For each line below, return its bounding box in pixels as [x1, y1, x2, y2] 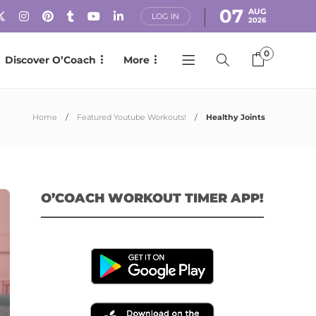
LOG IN [152, 11, 179, 21]
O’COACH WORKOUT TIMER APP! [40, 190, 264, 206]
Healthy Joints [206, 112, 265, 122]
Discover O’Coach [5, 54, 96, 66]
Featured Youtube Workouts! [77, 112, 186, 122]
